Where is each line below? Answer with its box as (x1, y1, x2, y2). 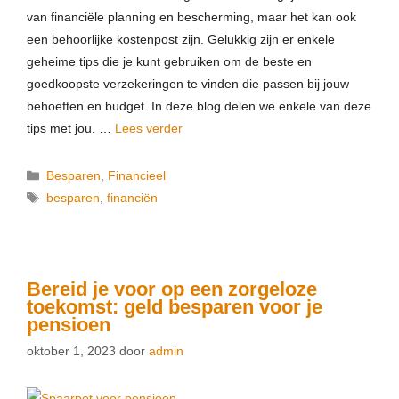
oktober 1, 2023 (27, 344, 116, 358)
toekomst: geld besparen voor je (27, 296, 322, 318)
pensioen (27, 313, 110, 336)
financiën (107, 191, 159, 205)
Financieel (108, 168, 167, 183)
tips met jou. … (27, 121, 115, 135)
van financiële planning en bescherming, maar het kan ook (27, 10, 356, 24)
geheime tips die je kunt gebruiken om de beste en (27, 54, 312, 69)
